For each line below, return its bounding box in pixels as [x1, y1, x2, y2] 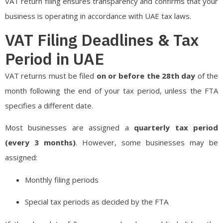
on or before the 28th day [96, 71, 196, 81]
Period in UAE [5, 48, 104, 70]
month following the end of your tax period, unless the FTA [5, 86, 218, 96]
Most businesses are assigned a [5, 122, 134, 133]
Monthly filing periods [25, 174, 99, 185]
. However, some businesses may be [76, 137, 218, 148]
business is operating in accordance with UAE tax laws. [5, 10, 191, 21]
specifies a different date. [5, 101, 93, 111]
